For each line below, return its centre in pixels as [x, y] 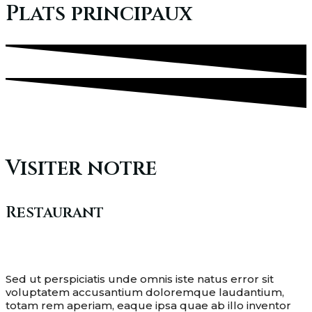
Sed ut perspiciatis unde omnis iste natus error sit [140, 279]
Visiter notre [81, 168]
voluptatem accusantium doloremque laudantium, [145, 292]
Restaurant [55, 212]
